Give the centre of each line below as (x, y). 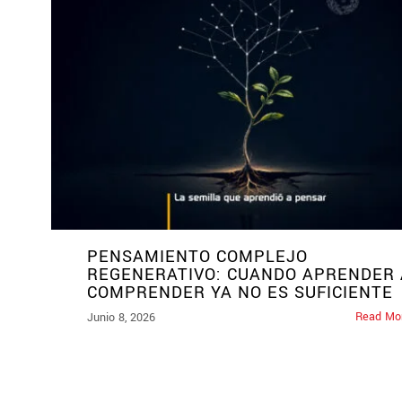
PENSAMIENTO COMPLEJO (197, 257)
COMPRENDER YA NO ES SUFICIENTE (240, 293)
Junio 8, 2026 (121, 318)
